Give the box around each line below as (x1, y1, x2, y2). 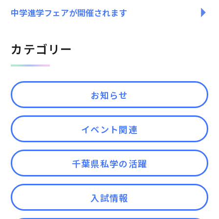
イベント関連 (81, 123, 138, 135)
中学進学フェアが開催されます (11, 6, 128, 19)
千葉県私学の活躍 (71, 157, 148, 170)
